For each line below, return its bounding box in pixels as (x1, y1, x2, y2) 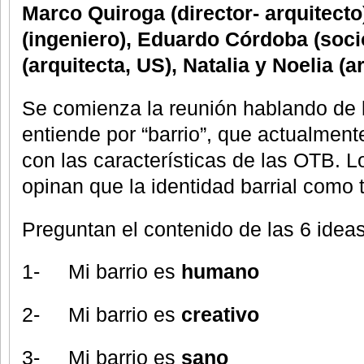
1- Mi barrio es (22, 260, 181, 284)
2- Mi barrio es (22, 303, 181, 327)
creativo (181, 303, 259, 327)
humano (181, 260, 259, 284)
